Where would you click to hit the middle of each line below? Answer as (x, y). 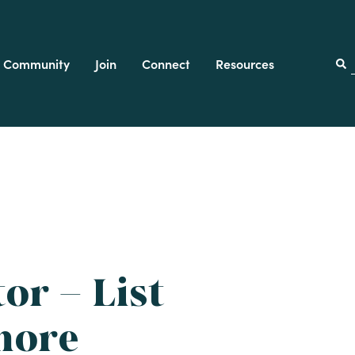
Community (36, 63)
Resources (244, 63)
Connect (166, 63)
